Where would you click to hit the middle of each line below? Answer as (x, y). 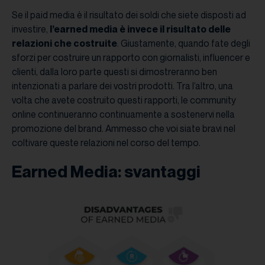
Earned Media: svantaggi (106, 171)
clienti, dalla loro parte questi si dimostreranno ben (114, 72)
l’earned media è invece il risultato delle (140, 29)
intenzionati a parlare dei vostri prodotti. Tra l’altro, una (122, 86)
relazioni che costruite (64, 43)
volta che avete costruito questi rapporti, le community (124, 100)
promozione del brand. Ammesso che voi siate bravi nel (124, 128)
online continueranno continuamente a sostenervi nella (123, 114)
